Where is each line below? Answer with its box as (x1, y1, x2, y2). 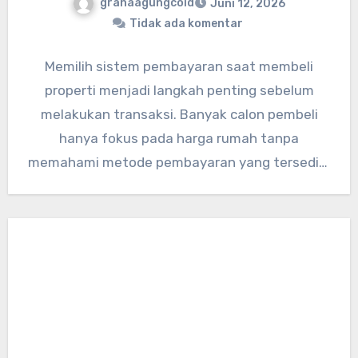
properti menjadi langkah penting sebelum (44, 82, 314, 99)
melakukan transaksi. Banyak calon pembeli (40, 106, 318, 123)
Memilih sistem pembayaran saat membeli (45, 58, 313, 75)
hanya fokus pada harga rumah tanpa (59, 130, 299, 147)
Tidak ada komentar (129, 17, 243, 31)
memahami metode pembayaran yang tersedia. (28, 154, 330, 171)
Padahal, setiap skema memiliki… (75, 178, 283, 195)
